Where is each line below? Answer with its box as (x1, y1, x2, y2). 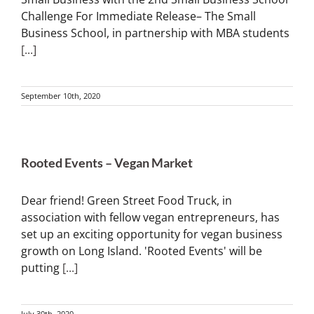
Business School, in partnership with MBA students (21, 25, 289, 41)
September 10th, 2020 (21, 90, 100, 101)
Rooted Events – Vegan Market (21, 155, 193, 170)
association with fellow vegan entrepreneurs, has (21, 210, 280, 225)
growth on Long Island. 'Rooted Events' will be (21, 243, 262, 259)
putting (21, 260, 62, 275)
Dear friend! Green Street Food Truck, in (21, 193, 232, 208)
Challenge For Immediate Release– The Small (21, 8, 256, 24)
